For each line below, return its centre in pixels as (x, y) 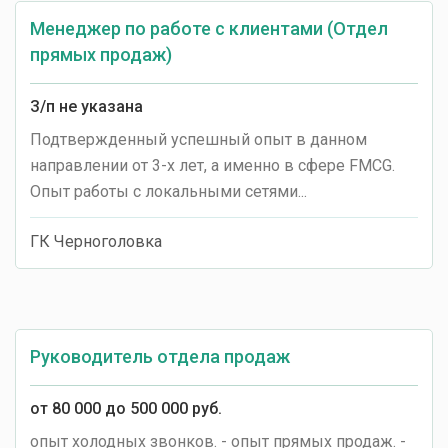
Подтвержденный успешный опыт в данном (198, 139)
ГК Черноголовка (96, 241)
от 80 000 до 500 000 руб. (126, 408)
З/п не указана (86, 106)
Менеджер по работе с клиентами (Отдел (209, 28)
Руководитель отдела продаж (160, 356)
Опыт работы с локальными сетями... (168, 191)
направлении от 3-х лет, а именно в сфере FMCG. (212, 165)
